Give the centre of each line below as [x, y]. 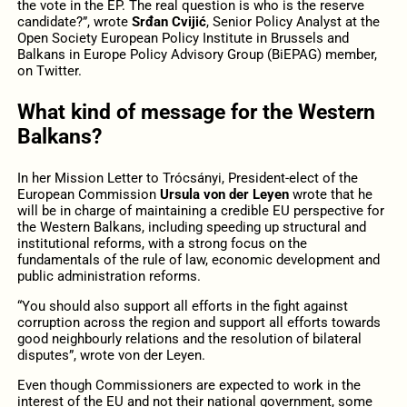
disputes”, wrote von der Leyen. [111, 356]
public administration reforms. [109, 276]
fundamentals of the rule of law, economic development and [198, 260]
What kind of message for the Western [196, 112]
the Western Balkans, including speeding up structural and [191, 227]
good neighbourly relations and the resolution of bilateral [189, 339]
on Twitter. [49, 70]
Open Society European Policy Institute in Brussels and [183, 38]
